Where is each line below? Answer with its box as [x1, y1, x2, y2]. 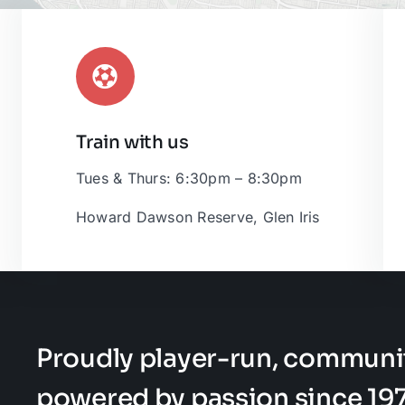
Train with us [76, 131, 189, 155]
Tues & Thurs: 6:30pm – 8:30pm [76, 169, 302, 188]
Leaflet [359, 148, 398, 165]
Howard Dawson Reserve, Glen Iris [76, 208, 320, 227]
